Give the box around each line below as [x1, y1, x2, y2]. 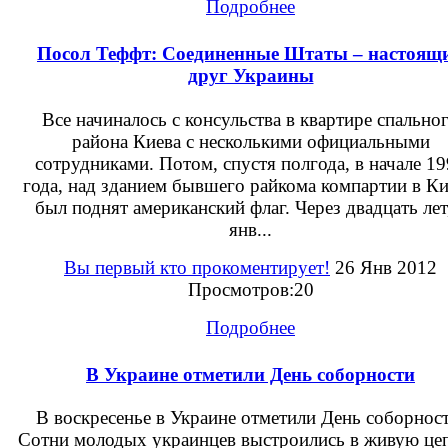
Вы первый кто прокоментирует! [64, 256, 330, 278]
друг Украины [187, 65, 314, 87]
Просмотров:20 [187, 278, 314, 300]
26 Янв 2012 [330, 256, 437, 278]
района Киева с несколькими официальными [71, 130, 430, 152]
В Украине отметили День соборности [86, 363, 415, 385]
